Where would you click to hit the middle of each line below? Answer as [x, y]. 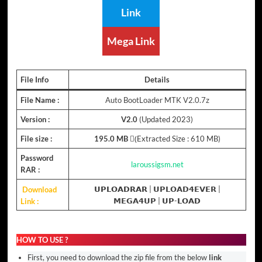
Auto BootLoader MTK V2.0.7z [157, 100]
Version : [35, 120]
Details [157, 80]
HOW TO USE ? [42, 239]
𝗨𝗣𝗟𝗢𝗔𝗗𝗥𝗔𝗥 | [123, 189]
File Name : [40, 100]
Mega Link [131, 41]
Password [37, 158]
